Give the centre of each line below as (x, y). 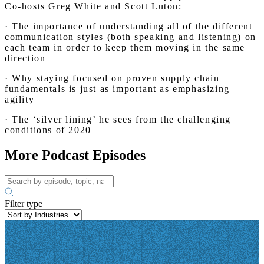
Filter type (24, 203)
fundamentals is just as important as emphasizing (117, 89)
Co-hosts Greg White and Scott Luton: (93, 6)
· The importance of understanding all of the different (129, 26)
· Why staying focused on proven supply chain (112, 78)
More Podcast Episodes (75, 155)
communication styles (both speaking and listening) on (131, 37)
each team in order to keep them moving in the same (125, 47)
